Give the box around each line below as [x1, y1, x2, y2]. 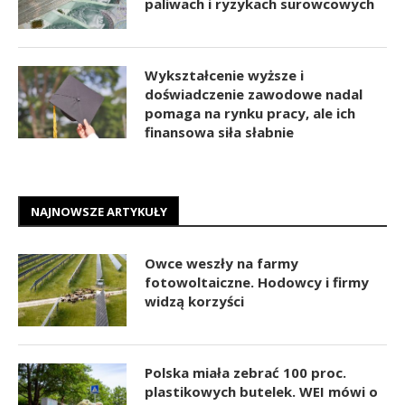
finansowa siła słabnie [145, 122, 294, 141]
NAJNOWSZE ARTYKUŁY [31, 202, 167, 220]
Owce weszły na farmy [145, 253, 298, 272]
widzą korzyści [145, 291, 244, 310]
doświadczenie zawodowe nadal [145, 84, 363, 103]
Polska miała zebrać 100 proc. [145, 363, 346, 381]
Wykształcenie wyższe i [145, 65, 304, 84]
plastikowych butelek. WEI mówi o [145, 381, 378, 400]
